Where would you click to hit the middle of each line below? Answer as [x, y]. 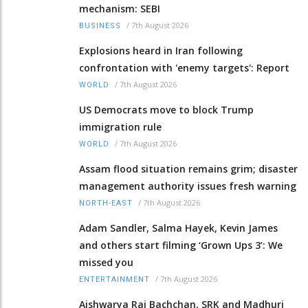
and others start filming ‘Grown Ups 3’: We [181, 245]
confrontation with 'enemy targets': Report [184, 67]
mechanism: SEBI [120, 8]
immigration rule [120, 126]
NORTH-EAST [106, 203]
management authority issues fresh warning [188, 186]
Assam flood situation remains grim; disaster [188, 168]
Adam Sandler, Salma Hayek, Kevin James [178, 228]
